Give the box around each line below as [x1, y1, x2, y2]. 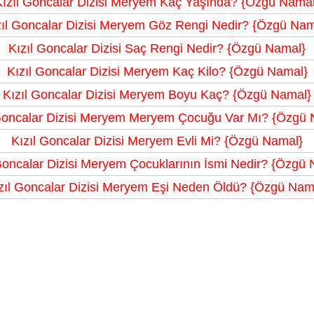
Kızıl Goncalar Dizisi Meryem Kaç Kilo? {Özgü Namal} [6, 64, 308, 79]
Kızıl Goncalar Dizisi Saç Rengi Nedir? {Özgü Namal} [8, 41, 306, 56]
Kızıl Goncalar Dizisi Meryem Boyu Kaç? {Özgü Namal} [3, 88, 311, 102]
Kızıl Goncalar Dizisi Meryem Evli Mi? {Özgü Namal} [11, 134, 303, 149]
